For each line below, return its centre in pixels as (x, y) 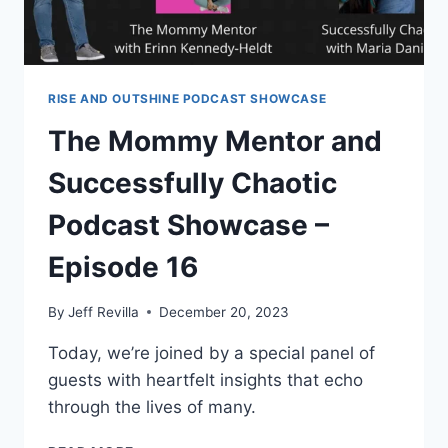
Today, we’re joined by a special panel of (211, 352)
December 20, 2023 (224, 311)
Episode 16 (123, 266)
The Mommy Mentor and (215, 140)
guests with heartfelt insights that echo (205, 379)
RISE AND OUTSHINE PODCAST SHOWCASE (187, 99)
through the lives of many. (152, 406)
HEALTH (162, 10)
